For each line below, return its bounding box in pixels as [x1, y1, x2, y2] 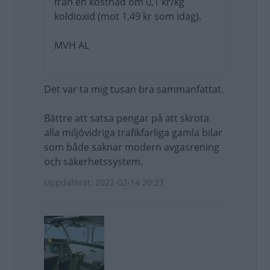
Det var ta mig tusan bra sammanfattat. [44, 83, 224, 96]
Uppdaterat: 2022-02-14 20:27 [44, 177, 164, 188]
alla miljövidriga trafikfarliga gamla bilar [44, 126, 222, 139]
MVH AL [54, 39, 89, 52]
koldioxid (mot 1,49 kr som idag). [54, 10, 201, 23]
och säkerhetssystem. [44, 155, 143, 168]
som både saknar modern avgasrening [44, 140, 219, 154]
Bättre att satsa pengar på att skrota [44, 111, 209, 125]
